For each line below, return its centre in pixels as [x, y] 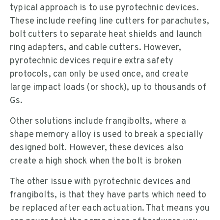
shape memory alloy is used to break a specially [107, 135]
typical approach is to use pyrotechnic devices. [105, 8]
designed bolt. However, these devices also [97, 148]
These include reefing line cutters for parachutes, [110, 21]
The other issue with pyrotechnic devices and [100, 182]
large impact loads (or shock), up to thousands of [108, 87]
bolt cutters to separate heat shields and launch [106, 34]
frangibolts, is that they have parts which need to [108, 195]
